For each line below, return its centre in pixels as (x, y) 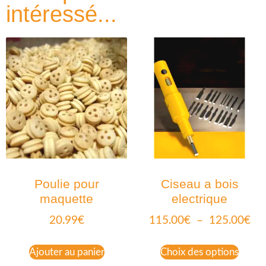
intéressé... (61, 14)
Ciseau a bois (199, 184)
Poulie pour (66, 184)
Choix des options (199, 252)
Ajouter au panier (66, 252)
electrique (199, 199)
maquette (66, 199)
